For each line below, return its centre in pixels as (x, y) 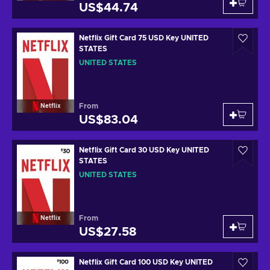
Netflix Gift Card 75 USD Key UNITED (144, 38)
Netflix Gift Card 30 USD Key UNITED (144, 150)
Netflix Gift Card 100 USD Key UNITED (146, 262)
